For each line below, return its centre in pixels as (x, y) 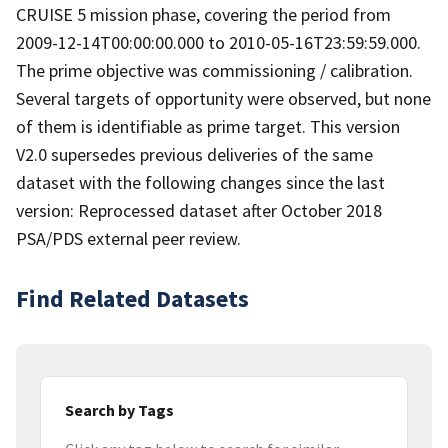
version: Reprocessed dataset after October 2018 (199, 210)
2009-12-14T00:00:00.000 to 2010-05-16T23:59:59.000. (218, 42)
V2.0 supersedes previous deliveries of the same (194, 154)
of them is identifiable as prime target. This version (208, 126)
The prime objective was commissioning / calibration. (214, 70)
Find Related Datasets (132, 298)
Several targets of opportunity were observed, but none (223, 98)
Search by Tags (119, 409)
